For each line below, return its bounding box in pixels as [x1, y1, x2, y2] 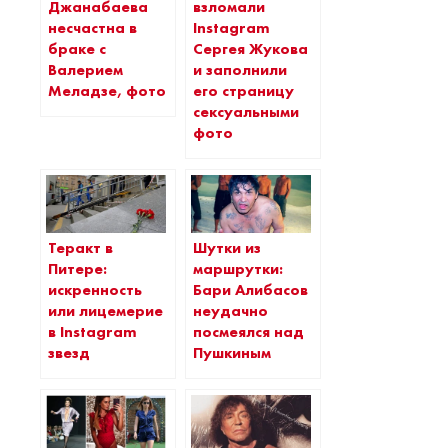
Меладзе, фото [48, 81, 166, 102]
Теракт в [48, 237, 113, 258]
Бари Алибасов [193, 279, 308, 300]
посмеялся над [193, 321, 304, 342]
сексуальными [193, 102, 299, 123]
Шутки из [193, 237, 261, 258]
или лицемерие [48, 300, 163, 321]
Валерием [48, 60, 123, 81]
